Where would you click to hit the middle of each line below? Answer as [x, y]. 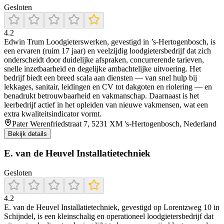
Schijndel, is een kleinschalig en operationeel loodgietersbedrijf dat [109, 216]
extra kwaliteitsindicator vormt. [53, 113]
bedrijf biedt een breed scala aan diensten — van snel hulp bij [100, 77]
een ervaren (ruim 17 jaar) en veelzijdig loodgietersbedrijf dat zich [107, 50]
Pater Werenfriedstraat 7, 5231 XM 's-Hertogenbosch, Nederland [114, 123]
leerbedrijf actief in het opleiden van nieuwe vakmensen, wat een [106, 104]
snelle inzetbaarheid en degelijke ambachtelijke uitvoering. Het [102, 68]
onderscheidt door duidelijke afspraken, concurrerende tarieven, [104, 59]
